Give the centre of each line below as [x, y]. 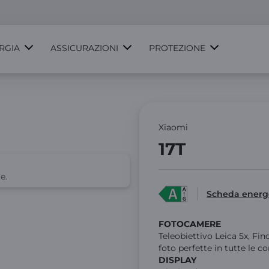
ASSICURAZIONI [84, 48]
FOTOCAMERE [191, 224]
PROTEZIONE [177, 48]
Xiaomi [173, 127]
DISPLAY [179, 260]
